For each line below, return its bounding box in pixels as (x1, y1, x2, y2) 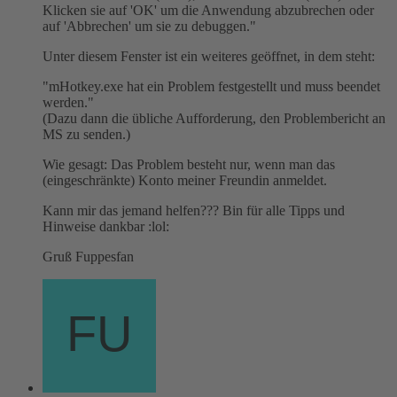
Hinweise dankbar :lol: (43, 218, 169, 234)
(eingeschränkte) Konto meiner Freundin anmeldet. (43, 172, 327, 188)
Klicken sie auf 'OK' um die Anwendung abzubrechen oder (43, 2, 374, 18)
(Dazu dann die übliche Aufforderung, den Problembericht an (43, 110, 385, 126)
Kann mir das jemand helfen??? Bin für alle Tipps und (43, 202, 345, 218)
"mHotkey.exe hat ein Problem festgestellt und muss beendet (43, 78, 380, 94)
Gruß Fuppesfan (43, 248, 134, 264)
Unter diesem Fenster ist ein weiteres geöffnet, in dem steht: (43, 48, 375, 64)
